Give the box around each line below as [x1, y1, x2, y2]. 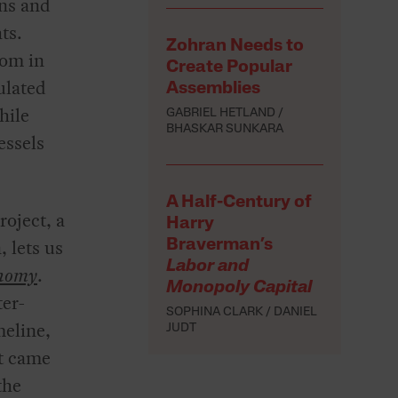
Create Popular [166, 59, 293, 77]
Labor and [166, 258, 250, 276]
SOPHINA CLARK [166, 306, 264, 320]
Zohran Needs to [166, 37, 305, 56]
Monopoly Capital [166, 279, 313, 298]
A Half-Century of [166, 194, 313, 212]
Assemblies [166, 80, 261, 99]
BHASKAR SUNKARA [166, 123, 284, 137]
